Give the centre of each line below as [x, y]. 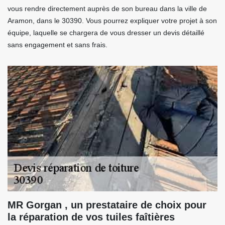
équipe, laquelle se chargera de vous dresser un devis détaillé [106, 33]
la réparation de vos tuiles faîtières [91, 217]
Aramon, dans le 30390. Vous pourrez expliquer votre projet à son [112, 21]
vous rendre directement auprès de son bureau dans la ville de [107, 9]
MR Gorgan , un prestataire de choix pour [107, 205]
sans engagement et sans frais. [58, 45]
